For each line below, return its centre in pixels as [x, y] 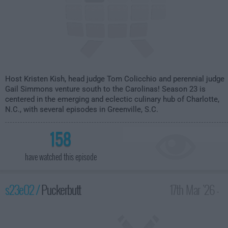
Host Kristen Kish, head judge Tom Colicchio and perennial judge [115, 79]
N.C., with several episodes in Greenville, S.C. [82, 109]
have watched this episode [61, 157]
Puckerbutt [61, 189]
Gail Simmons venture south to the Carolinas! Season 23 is [105, 89]
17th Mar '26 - [194, 189]
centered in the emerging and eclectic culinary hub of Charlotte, [112, 99]
